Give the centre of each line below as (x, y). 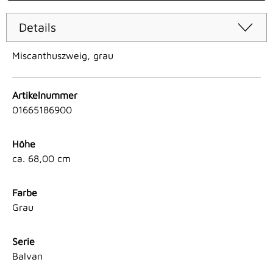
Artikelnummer (45, 95)
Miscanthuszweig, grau (63, 56)
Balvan (27, 256)
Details (37, 27)
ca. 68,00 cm (41, 159)
